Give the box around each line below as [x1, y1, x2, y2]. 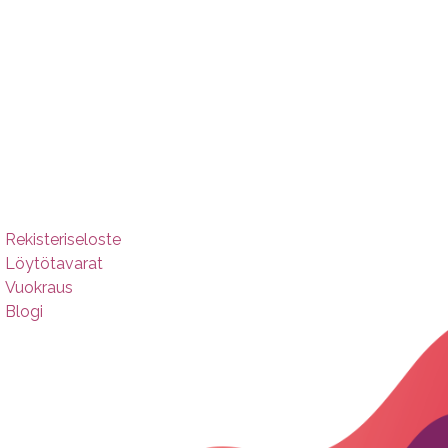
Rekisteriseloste [5, 230, 122, 249]
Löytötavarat [5, 254, 104, 273]
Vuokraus [5, 278, 74, 297]
